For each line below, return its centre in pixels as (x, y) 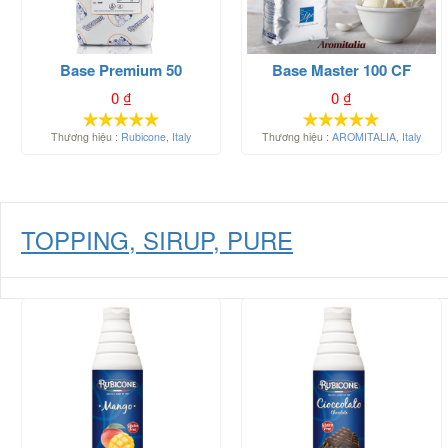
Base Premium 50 (121, 70)
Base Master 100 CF (341, 70)
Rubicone (144, 137)
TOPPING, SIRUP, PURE (157, 240)
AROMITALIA (363, 137)
